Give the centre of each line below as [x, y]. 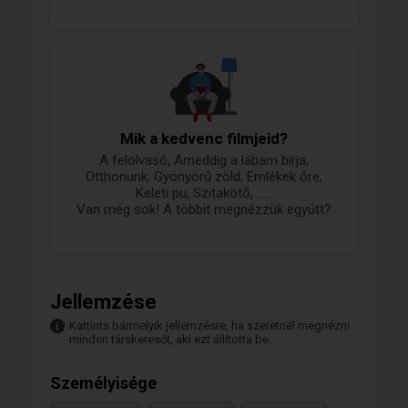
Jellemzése [103, 301]
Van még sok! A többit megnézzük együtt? [204, 209]
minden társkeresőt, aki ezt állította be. [170, 339]
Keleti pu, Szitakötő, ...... [204, 193]
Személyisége [103, 382]
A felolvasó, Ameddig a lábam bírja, [204, 160]
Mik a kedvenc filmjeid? [204, 138]
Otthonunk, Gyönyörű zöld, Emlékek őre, [204, 176]
